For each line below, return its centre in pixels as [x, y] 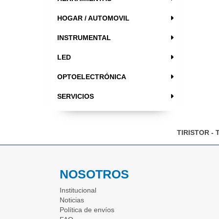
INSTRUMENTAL [84, 38]
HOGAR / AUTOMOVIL [93, 18]
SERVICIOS [76, 97]
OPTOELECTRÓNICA [92, 77]
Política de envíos [87, 210]
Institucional [78, 190]
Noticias [72, 200]
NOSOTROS [94, 174]
